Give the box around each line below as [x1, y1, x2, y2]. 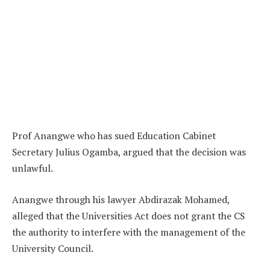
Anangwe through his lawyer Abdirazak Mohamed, [12, 192, 230, 206]
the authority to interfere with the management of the [12, 225, 245, 239]
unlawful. [12, 162, 53, 175]
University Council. [12, 241, 93, 255]
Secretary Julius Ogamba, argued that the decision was [12, 145, 246, 159]
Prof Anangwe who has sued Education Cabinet [12, 129, 216, 143]
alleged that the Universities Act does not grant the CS [12, 209, 245, 222]
